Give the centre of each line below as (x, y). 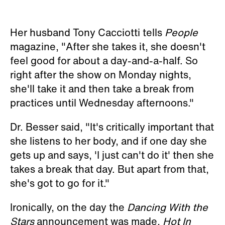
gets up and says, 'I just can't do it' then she (112, 155)
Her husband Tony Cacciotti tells (87, 32)
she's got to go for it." (60, 183)
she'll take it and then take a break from (102, 89)
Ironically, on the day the (69, 207)
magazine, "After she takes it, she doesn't (108, 46)
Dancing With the (167, 207)
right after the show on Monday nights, (101, 75)
